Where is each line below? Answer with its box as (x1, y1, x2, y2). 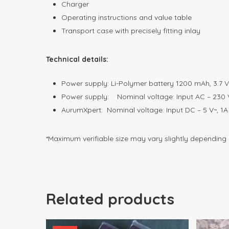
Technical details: (46, 54, 108, 64)
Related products (46, 189, 174, 209)
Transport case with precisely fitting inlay (61, 26, 200, 35)
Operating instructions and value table (61, 12, 192, 22)
